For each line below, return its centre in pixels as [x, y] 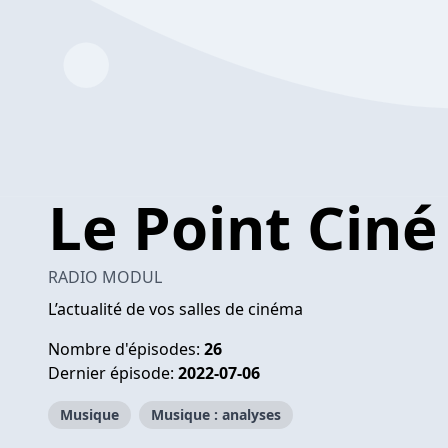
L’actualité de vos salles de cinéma [175, 308]
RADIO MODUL [105, 276]
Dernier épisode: [113, 372]
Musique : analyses [216, 414]
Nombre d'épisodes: [126, 348]
